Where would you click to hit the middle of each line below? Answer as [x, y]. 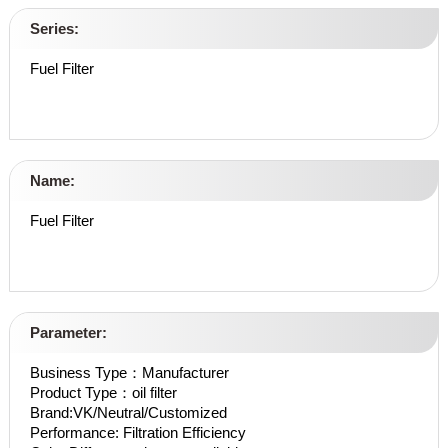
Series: [54, 29]
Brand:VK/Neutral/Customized [128, 413]
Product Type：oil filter [103, 393]
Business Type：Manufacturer [129, 373]
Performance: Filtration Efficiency [137, 433]
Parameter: [68, 333]
